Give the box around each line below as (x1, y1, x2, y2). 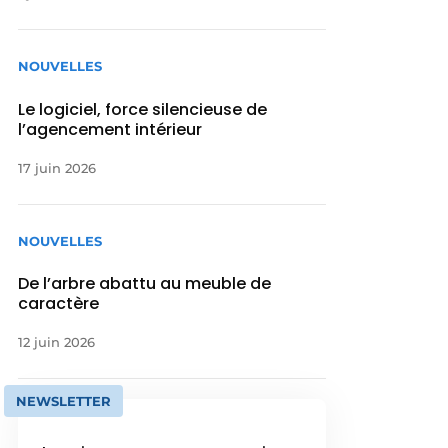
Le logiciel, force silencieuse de (18, 97, 268, 121)
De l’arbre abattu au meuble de (18, 271, 272, 295)
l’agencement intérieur (18, 117, 203, 141)
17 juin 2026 (18, 159, 97, 176)
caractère (18, 291, 100, 315)
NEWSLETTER (16, 392, 112, 409)
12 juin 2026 (18, 333, 96, 350)
